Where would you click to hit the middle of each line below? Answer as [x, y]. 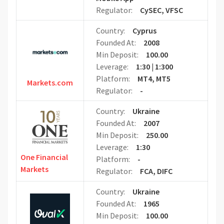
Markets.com [50, 83]
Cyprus [144, 31]
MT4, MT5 [154, 79]
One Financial [44, 157]
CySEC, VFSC [161, 10]
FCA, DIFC [156, 171]
